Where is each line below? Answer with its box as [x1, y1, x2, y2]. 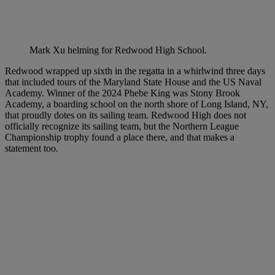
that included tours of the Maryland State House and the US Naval [5, 76, 261, 87]
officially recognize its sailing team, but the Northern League [5, 120, 239, 131]
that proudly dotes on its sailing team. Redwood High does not [5, 109, 246, 120]
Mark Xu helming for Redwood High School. [29, 44, 207, 55]
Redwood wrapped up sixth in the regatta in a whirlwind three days [5, 65, 265, 76]
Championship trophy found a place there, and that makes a [5, 131, 234, 142]
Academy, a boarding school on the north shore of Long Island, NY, [5, 98, 268, 109]
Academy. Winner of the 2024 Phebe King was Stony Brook [5, 87, 240, 98]
